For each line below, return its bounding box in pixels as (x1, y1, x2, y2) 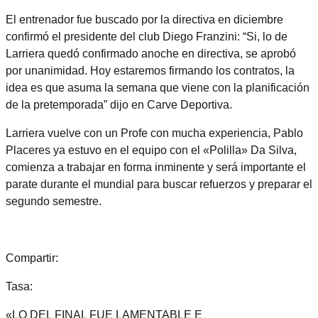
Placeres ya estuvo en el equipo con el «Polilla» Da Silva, (6, 143, 297, 156)
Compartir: (6, 251, 58, 264)
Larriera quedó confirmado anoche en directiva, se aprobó (6, 47, 296, 60)
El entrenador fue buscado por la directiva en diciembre (6, 13, 283, 26)
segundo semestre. (6, 194, 102, 207)
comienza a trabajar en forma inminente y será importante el (6, 160, 306, 173)
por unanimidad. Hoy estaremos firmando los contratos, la (6, 64, 295, 77)
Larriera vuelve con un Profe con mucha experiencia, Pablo (6, 126, 303, 139)
